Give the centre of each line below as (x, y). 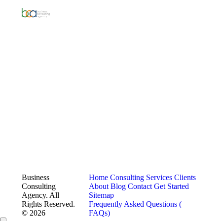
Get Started (172, 186)
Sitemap (102, 195)
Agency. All (40, 195)
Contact (140, 186)
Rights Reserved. (48, 204)
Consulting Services (141, 178)
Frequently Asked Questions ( (135, 204)
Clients (185, 178)
